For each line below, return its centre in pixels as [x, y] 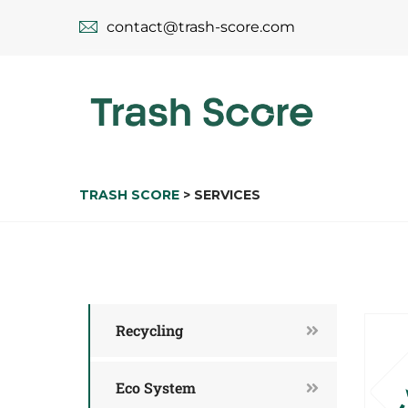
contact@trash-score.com [201, 27]
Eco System [156, 387]
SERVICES [227, 194]
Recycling [149, 330]
